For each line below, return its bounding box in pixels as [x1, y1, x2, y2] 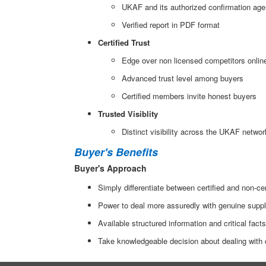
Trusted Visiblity [98, 108, 158, 119]
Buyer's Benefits [74, 144, 158, 160]
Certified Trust [98, 37, 150, 48]
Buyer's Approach [74, 162, 147, 174]
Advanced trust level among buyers [122, 72, 243, 84]
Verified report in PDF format [122, 19, 220, 30]
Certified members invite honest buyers [122, 90, 256, 102]
